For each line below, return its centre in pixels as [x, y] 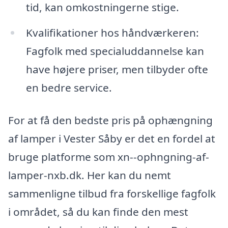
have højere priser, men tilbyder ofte [117, 69]
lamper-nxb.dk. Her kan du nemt [90, 175]
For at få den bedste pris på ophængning [110, 120]
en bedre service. [69, 88]
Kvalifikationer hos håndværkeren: [112, 33]
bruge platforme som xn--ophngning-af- [109, 156]
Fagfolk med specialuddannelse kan [115, 51]
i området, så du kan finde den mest [98, 211]
